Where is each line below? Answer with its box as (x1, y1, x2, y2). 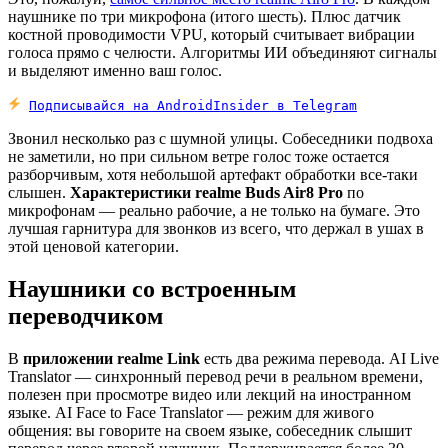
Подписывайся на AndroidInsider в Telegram (29, 98, 357, 114)
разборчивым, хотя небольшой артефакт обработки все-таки (8, 166, 418, 184)
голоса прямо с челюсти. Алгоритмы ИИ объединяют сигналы (8, 44, 437, 62)
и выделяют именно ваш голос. (8, 62, 222, 80)
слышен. (8, 184, 70, 202)
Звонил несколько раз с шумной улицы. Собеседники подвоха (8, 130, 433, 148)
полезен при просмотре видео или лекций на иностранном (8, 385, 411, 403)
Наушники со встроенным (8, 275, 296, 302)
